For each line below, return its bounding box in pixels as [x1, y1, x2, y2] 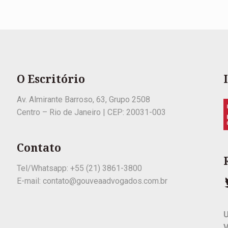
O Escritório [16, 73, 85, 85]
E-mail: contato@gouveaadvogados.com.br [16, 176, 167, 186]
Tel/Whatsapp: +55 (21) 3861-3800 [16, 163, 142, 173]
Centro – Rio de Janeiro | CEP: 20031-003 [16, 107, 166, 117]
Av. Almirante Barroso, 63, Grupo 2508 [16, 95, 150, 104]
